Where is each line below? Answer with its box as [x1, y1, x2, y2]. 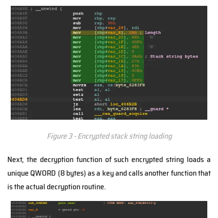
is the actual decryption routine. [7, 181, 106, 193]
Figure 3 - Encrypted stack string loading [46, 130, 172, 143]
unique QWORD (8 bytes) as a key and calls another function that [7, 167, 211, 180]
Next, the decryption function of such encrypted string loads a [7, 153, 211, 166]
